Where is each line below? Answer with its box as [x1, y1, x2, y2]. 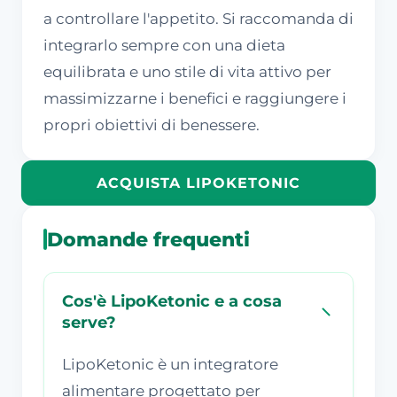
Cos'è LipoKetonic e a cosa [62, 291, 282, 310]
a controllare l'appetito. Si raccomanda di [43, 9, 354, 27]
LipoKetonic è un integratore [62, 354, 278, 373]
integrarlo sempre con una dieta [43, 35, 285, 54]
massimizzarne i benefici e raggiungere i [43, 89, 346, 107]
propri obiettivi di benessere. [43, 115, 260, 134]
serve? [62, 312, 116, 331]
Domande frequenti [47, 226, 250, 252]
